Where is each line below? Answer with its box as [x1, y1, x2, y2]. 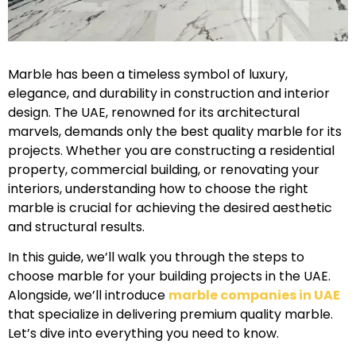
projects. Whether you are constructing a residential [8, 141, 335, 160]
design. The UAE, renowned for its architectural [8, 103, 300, 122]
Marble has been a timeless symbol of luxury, [8, 64, 288, 83]
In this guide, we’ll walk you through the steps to [8, 248, 304, 267]
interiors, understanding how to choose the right [8, 179, 308, 198]
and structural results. [8, 217, 145, 236]
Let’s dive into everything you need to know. [8, 324, 279, 343]
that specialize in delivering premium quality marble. [8, 305, 333, 324]
